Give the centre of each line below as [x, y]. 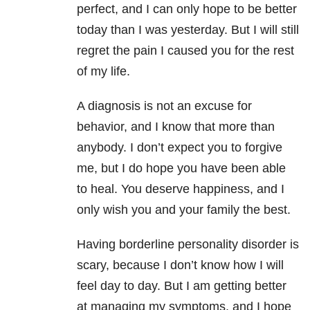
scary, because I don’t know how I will [180, 265]
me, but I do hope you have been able [181, 168]
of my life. [103, 72]
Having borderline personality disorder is [188, 245]
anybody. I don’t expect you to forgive [180, 148]
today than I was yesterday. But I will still [188, 30]
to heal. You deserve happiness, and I [181, 189]
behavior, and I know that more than [176, 127]
